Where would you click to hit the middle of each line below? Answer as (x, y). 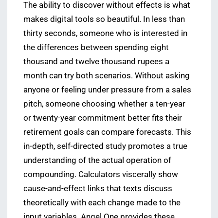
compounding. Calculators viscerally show (101, 175)
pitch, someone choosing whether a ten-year (104, 104)
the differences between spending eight (96, 48)
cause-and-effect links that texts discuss (98, 189)
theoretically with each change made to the (102, 203)
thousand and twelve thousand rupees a (96, 62)
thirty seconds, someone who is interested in (105, 34)
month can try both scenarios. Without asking (107, 76)
